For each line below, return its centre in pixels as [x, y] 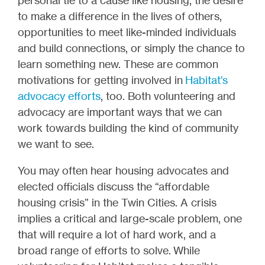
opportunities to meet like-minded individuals [127, 32]
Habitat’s [206, 80]
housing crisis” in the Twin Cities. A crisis [117, 202]
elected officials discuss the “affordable [114, 186]
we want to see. [56, 143]
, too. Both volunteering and [168, 96]
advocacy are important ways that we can [120, 112]
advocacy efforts [59, 96]
